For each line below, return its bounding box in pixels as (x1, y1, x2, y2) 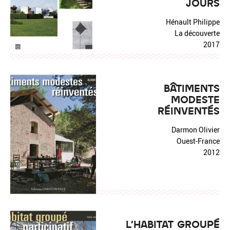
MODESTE (171, 93, 220, 105)
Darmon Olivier (171, 125, 220, 135)
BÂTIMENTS (164, 82, 220, 93)
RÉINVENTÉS (158, 105, 220, 116)
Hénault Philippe (166, 17, 220, 27)
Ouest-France (177, 136, 220, 146)
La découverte (175, 28, 220, 38)
